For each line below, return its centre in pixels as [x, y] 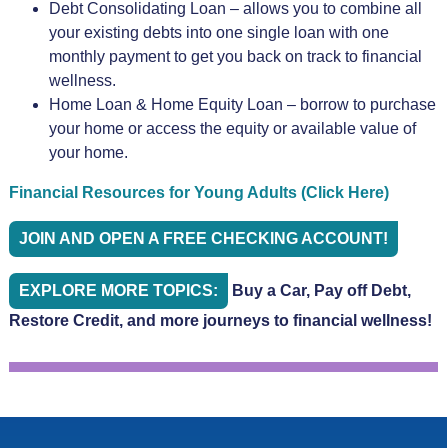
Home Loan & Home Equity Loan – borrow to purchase [242, 104]
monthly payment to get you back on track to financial [235, 56]
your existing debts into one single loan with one [218, 32]
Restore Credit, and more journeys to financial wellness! [220, 320]
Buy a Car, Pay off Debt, [321, 290]
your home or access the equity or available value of [232, 128]
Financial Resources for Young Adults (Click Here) [198, 192]
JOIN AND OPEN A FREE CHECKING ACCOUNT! [203, 238]
